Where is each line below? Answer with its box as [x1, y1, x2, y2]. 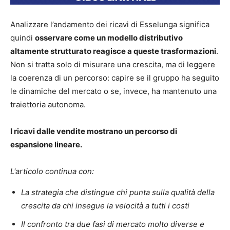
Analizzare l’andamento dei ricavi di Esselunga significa [10, 20, 209, 30]
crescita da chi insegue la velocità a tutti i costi [21, 201, 189, 211]
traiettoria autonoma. [10, 100, 86, 110]
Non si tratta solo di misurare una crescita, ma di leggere [10, 60, 215, 70]
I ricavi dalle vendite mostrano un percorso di [10, 126, 177, 137]
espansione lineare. [10, 140, 82, 150]
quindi [10, 33, 35, 43]
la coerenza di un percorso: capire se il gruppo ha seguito [10, 73, 219, 83]
